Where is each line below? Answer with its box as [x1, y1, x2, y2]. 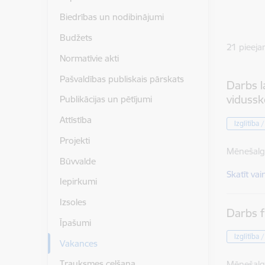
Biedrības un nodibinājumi [59, 11, 164, 23]
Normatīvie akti [59, 52, 119, 64]
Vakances [59, 237, 98, 249]
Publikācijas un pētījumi [59, 93, 152, 105]
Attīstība [59, 114, 92, 126]
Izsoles [59, 196, 86, 208]
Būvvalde [59, 155, 96, 167]
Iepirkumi [59, 176, 97, 188]
